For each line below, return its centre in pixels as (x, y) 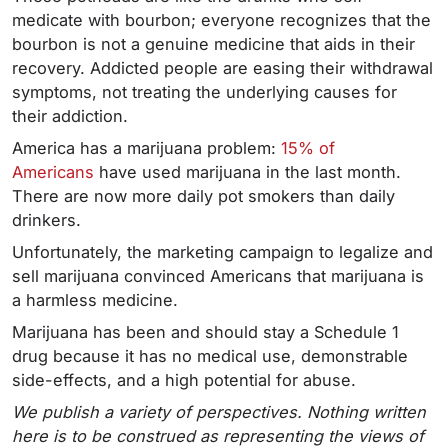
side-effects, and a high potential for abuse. (186, 380)
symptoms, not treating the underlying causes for (204, 92)
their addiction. (72, 116)
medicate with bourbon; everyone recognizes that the (221, 20)
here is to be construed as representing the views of (218, 436)
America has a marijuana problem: (146, 148)
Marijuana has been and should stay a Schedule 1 (205, 332)
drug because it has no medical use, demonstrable (210, 356)
